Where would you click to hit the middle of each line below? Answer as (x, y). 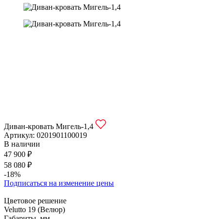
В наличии (22, 144)
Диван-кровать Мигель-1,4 (50, 126)
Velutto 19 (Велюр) (34, 209)
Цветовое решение (35, 201)
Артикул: (20, 135)
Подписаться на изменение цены (59, 183)
